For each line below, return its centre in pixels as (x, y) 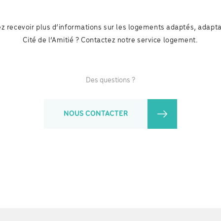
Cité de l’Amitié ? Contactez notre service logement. (110, 40)
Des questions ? (110, 80)
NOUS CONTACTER (96, 114)
